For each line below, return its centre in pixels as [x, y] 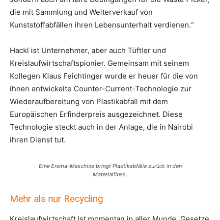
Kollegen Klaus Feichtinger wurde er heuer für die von [104, 76]
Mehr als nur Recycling [56, 199]
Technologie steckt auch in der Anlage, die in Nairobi [101, 127]
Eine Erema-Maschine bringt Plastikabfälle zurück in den [110, 166]
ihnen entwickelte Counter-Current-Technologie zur [101, 89]
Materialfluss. [110, 174]
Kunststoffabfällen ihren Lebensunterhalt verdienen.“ [102, 25]
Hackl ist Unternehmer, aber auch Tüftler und [88, 50]
